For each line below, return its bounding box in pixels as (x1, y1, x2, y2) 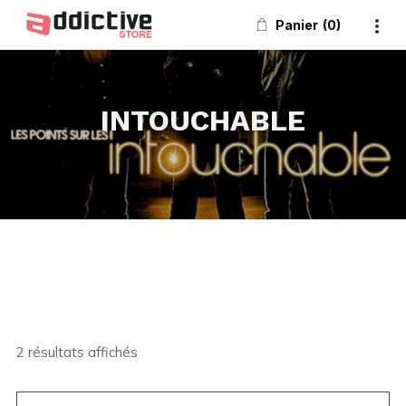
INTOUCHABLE (101, 103, 305, 138)
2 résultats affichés (15, 343, 138, 361)
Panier (275, 17, 318, 33)
